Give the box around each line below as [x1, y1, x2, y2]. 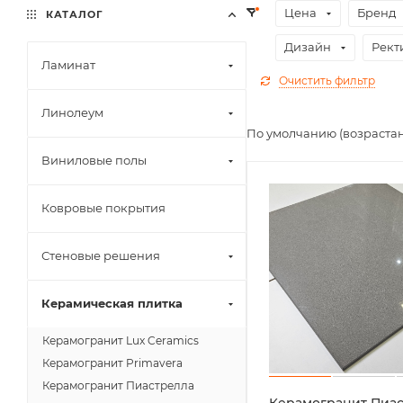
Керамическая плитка [41, 296, 183, 310]
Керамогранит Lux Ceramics [42, 334, 199, 347]
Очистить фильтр [279, 74, 375, 87]
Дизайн [284, 40, 331, 54]
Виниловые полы [41, 153, 147, 167]
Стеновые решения [41, 248, 160, 263]
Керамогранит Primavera [42, 356, 183, 370]
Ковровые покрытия [41, 201, 166, 215]
